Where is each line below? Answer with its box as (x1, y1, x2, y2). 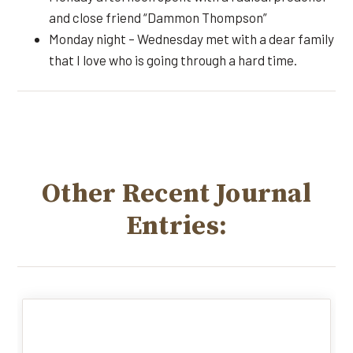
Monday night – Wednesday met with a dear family (49, 31, 334, 46)
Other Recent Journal (42, 177, 311, 210)
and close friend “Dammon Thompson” (49, 9, 267, 25)
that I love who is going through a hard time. (49, 52, 297, 68)
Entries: (125, 210, 228, 243)
